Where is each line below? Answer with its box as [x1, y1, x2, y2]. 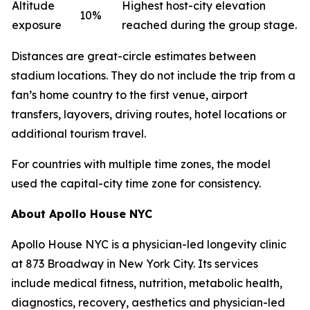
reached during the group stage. [122, 18, 297, 32]
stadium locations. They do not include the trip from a [11, 69, 295, 82]
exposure [12, 18, 62, 32]
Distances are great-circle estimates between [11, 49, 256, 63]
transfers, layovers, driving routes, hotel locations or [11, 107, 286, 121]
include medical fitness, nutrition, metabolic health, [11, 276, 282, 290]
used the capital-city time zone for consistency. [11, 176, 261, 190]
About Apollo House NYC [11, 207, 152, 221]
